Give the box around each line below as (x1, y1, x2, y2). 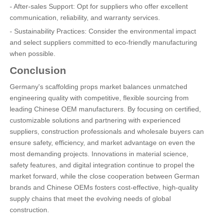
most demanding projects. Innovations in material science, (10, 150, 188, 158)
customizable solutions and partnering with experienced (10, 116, 181, 124)
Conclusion (10, 65, 66, 76)
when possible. (10, 50, 55, 57)
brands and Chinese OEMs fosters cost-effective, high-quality (10, 183, 198, 191)
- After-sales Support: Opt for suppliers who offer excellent (10, 2, 188, 10)
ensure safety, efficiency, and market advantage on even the (10, 139, 195, 146)
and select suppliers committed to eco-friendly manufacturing (10, 38, 197, 46)
